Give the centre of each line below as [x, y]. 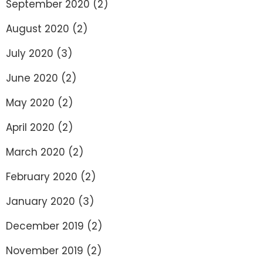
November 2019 [45, 251]
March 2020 [36, 152]
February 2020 [42, 177]
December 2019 [45, 226]
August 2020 [38, 29]
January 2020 [41, 201]
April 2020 [30, 127]
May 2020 [30, 103]
